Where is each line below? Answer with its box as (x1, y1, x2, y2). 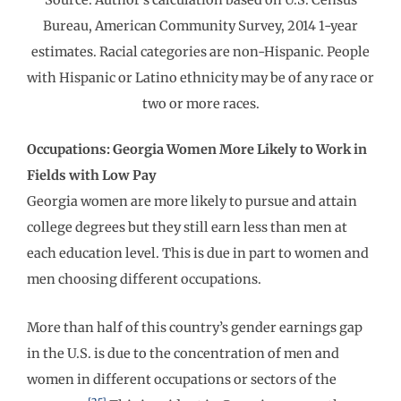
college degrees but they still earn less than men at (27, 218, 347, 235)
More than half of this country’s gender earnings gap (27, 320, 363, 337)
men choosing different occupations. (27, 270, 261, 287)
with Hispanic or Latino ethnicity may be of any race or (27, 69, 374, 86)
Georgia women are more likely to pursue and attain (27, 192, 357, 209)
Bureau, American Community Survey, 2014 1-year (43, 17, 358, 34)
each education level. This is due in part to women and (27, 244, 369, 261)
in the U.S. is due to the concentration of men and (27, 346, 339, 363)
